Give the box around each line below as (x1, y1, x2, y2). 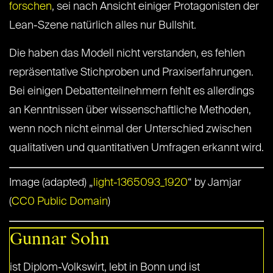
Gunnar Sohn (10, 229, 110, 250)
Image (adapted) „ (9, 177, 93, 189)
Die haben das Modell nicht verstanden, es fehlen (9, 48, 245, 60)
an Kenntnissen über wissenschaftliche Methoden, (9, 105, 251, 116)
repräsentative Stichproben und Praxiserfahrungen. (9, 67, 253, 79)
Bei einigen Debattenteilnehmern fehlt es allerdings (9, 86, 254, 97)
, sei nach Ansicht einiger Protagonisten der (52, 1, 259, 13)
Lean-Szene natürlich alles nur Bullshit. (9, 20, 199, 32)
